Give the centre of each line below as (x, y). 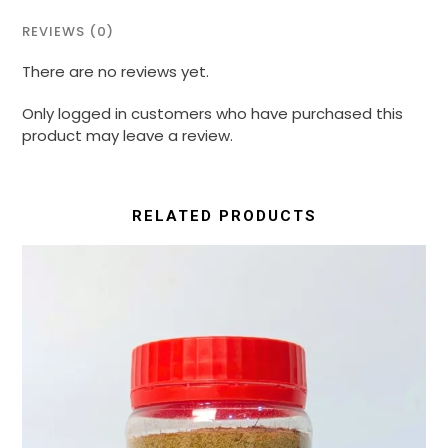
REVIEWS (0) (68, 31)
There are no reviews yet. (116, 71)
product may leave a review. (128, 135)
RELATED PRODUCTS (224, 215)
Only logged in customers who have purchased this (213, 113)
